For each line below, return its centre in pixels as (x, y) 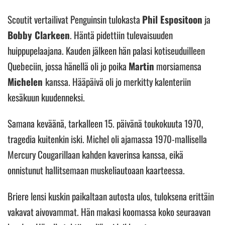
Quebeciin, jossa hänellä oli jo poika (68, 66)
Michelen (26, 81)
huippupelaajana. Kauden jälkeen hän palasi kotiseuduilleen (106, 50)
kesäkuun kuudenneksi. (47, 97)
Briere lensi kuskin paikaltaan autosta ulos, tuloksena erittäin (111, 196)
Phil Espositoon (172, 19)
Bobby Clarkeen (39, 34)
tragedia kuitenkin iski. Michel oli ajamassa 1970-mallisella (107, 138)
